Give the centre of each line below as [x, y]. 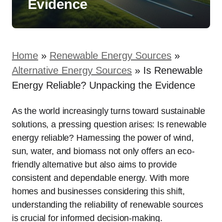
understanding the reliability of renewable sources [108, 205]
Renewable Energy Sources [111, 55]
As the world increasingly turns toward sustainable [109, 111]
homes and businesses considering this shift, [99, 191]
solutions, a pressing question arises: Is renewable [109, 124]
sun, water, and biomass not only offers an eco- [103, 151]
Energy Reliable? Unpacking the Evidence [104, 85]
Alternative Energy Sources [72, 70]
